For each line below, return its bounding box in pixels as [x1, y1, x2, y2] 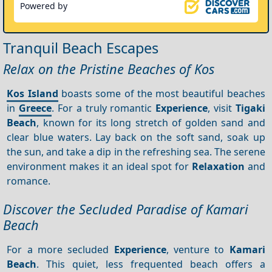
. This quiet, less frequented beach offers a [36, 257, 265, 271]
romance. [7, 174, 51, 188]
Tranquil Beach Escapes [3, 38, 158, 58]
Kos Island [7, 86, 58, 100]
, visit [208, 101, 236, 115]
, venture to [166, 242, 229, 256]
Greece [19, 101, 52, 115]
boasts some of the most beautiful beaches [58, 86, 265, 100]
